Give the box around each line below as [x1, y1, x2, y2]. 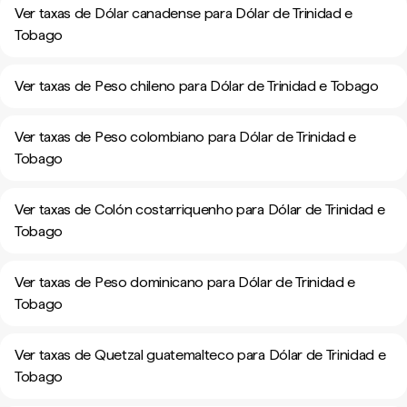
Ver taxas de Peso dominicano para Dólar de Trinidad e [15, 273, 356, 291]
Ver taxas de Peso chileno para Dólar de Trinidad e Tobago [15, 77, 379, 94]
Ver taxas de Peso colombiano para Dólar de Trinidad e [15, 128, 357, 145]
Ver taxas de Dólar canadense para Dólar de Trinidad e [15, 5, 353, 22]
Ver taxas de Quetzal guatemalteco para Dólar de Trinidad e [15, 346, 386, 363]
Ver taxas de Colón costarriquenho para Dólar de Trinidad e [15, 201, 385, 218]
